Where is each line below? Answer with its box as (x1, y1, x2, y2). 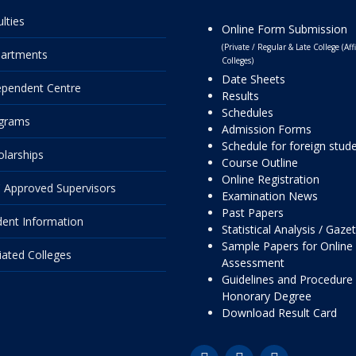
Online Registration (222, 172, 319, 187)
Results (222, 88, 259, 103)
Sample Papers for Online (222, 238, 353, 253)
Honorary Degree (222, 288, 311, 304)
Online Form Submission (222, 21, 347, 37)
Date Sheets (222, 72, 285, 87)
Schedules (222, 105, 273, 120)
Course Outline (222, 155, 298, 170)
